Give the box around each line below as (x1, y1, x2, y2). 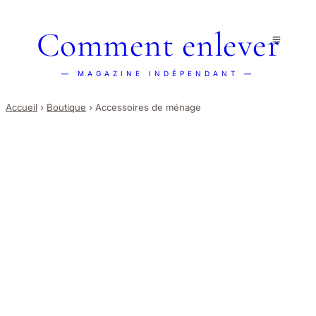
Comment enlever (36, 25, 280, 66)
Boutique (47, 102, 86, 114)
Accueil (6, 102, 37, 114)
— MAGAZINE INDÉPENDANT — (61, 69, 255, 78)
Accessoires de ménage (95, 102, 201, 114)
